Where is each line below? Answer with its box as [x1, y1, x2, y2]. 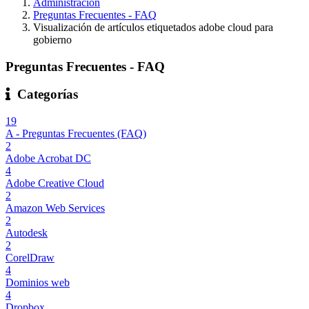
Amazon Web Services [6, 202, 105, 215]
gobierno [33, 34, 72, 46]
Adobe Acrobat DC [6, 152, 91, 165]
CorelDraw [6, 252, 54, 264]
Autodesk [6, 227, 48, 239]
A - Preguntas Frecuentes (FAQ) [6, 128, 146, 140]
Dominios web [6, 277, 70, 289]
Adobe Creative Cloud [6, 177, 104, 190]
